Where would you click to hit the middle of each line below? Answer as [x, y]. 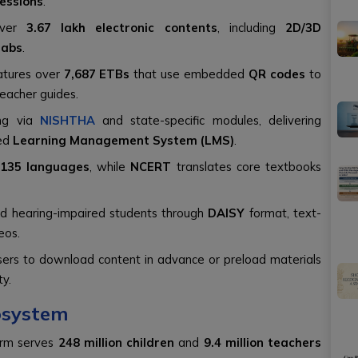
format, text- [283, 213]
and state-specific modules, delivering [208, 120]
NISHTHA [67, 120]
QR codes [277, 74]
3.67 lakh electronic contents [122, 28]
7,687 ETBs [97, 74]
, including [251, 28]
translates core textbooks [246, 167]
